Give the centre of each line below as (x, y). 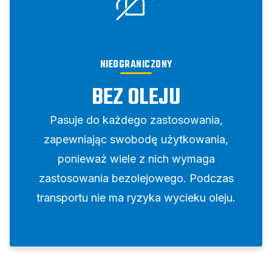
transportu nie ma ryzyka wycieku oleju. (136, 198)
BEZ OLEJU (136, 98)
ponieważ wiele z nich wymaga (136, 159)
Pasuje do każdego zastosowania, (136, 120)
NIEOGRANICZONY (136, 65)
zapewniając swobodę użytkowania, (136, 140)
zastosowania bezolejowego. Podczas (136, 178)
